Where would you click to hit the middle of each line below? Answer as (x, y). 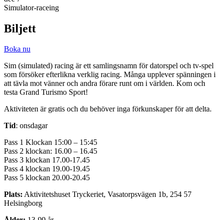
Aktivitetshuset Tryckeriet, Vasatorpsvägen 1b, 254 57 (107, 194)
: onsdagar (32, 126)
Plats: (13, 194)
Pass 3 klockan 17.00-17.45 (47, 160)
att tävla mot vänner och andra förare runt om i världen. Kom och (105, 83)
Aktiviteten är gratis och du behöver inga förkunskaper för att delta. (108, 109)
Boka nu (17, 49)
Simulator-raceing (31, 7)
